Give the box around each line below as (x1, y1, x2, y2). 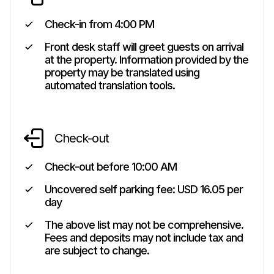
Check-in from (45, 18, 114, 31)
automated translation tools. (45, 79, 175, 92)
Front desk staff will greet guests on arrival (45, 40, 243, 53)
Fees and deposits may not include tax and (45, 231, 243, 244)
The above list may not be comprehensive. (45, 218, 243, 231)
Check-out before (45, 160, 131, 173)
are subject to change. (45, 244, 149, 257)
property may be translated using (45, 66, 199, 79)
